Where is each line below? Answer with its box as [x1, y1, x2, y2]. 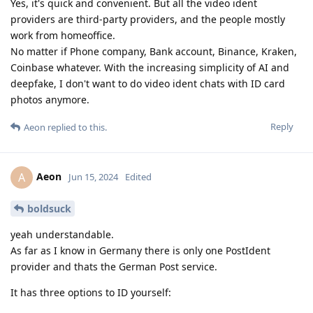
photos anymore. [10, 92, 89, 106]
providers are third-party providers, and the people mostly [10, 12, 285, 26]
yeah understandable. [10, 227, 114, 241]
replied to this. [45, 120, 107, 133]
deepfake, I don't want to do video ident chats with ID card [10, 76, 285, 90]
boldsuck [27, 201, 71, 215]
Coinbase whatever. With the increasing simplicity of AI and [10, 60, 289, 74]
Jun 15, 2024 [68, 170, 118, 183]
